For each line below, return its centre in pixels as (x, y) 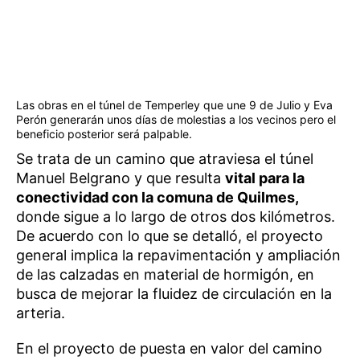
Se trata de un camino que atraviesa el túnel (165, 159)
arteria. (41, 313)
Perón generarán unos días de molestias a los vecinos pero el (176, 119)
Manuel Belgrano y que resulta (121, 178)
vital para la (265, 178)
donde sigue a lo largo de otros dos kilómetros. (176, 217)
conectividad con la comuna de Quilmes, (157, 197)
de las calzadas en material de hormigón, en (165, 274)
